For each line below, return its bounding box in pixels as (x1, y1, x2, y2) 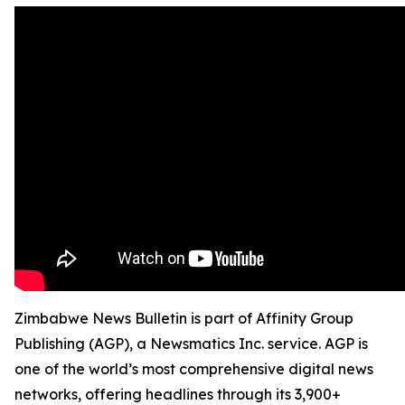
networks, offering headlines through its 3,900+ (14, 385, 341, 403)
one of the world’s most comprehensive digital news (14, 360, 373, 378)
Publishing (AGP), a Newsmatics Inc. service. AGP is (14, 334, 368, 353)
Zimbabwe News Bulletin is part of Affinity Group (14, 309, 353, 327)
